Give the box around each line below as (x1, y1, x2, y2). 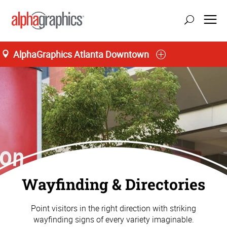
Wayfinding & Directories (22, 174, 205, 195)
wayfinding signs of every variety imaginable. (33, 213, 194, 225)
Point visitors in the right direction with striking (31, 202, 196, 214)
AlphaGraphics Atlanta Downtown (13, 48, 149, 60)
